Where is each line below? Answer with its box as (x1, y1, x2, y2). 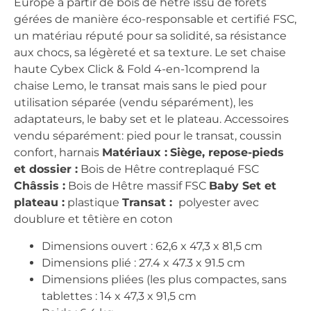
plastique (65, 196, 122, 210)
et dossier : (14, 162, 78, 176)
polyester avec (176, 196, 259, 210)
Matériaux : (102, 146, 167, 160)
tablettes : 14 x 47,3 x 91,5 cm (42, 289, 196, 303)
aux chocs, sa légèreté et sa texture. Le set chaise (14, 46, 286, 60)
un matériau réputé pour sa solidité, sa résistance (14, 29, 287, 43)
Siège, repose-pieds (170, 146, 284, 160)
